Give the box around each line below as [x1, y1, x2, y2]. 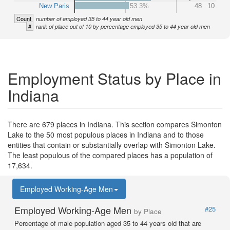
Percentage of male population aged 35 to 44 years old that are [14, 218, 201, 228]
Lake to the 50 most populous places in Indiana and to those [8, 129, 204, 140]
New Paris [39, 2, 69, 10]
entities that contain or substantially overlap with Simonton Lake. [8, 140, 216, 150]
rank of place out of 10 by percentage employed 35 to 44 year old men [36, 23, 210, 30]
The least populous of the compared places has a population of [8, 150, 213, 160]
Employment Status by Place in [8, 67, 221, 89]
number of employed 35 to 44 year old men [36, 15, 142, 23]
